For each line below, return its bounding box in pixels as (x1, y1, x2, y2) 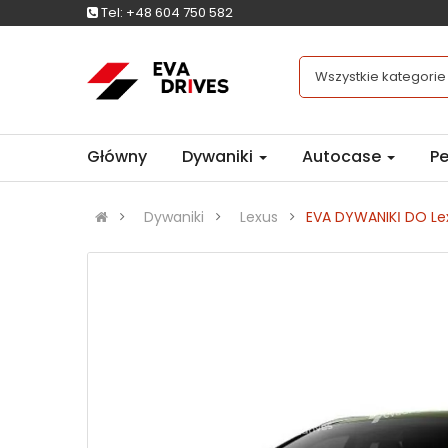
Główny (87, 145, 147, 169)
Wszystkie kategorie (315, 67, 446, 86)
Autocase (302, 145, 385, 169)
